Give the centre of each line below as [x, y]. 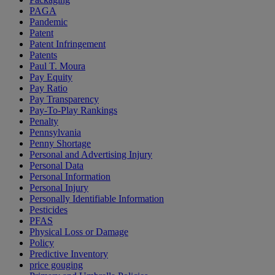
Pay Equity [51, 77]
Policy [42, 243]
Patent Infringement [68, 44]
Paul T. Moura [57, 66]
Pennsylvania [55, 133]
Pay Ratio [48, 88]
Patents [43, 55]
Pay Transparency [64, 99]
